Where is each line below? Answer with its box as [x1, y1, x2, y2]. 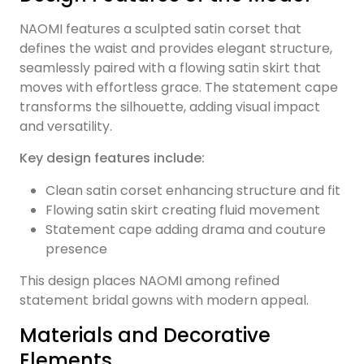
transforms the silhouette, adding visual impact [19, 97, 320, 117]
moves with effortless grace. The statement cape [19, 78, 338, 97]
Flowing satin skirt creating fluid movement [45, 201, 320, 220]
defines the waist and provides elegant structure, [19, 39, 332, 58]
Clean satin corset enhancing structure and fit [45, 181, 340, 201]
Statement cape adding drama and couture [45, 220, 326, 240]
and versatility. [19, 117, 112, 136]
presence [45, 240, 107, 259]
